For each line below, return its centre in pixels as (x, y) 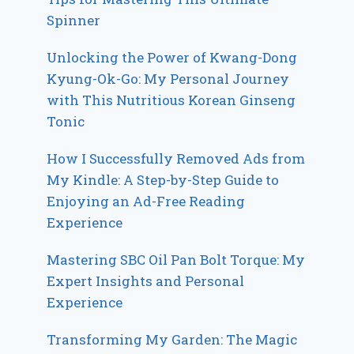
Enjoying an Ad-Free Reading (146, 201)
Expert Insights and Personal (146, 281)
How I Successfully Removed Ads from (176, 158)
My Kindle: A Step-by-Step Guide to (163, 179)
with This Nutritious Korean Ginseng (171, 100)
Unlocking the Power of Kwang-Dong (172, 57)
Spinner (74, 20)
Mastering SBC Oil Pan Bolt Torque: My (176, 259)
